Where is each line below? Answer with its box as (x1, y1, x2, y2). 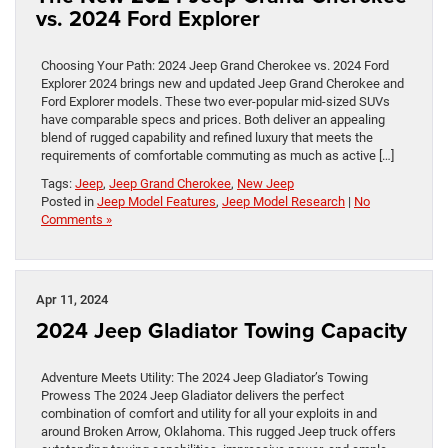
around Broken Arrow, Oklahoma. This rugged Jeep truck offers (41, 424, 396, 440)
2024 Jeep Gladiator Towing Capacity (36, 315, 407, 347)
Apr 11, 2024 (36, 292, 108, 308)
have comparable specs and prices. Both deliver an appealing (41, 112, 385, 128)
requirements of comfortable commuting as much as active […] (41, 148, 394, 164)
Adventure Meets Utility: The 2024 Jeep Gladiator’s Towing (41, 370, 368, 386)
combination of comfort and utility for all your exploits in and (41, 406, 377, 422)
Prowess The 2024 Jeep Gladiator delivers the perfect (41, 388, 344, 404)
